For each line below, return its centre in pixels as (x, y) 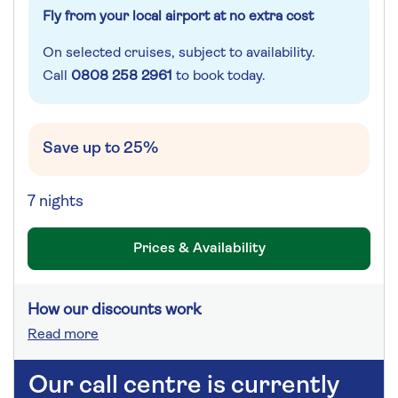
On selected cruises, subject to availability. (179, 53)
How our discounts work (114, 310)
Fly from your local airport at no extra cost (178, 16)
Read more (63, 334)
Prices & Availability (199, 248)
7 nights (56, 202)
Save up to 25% (100, 148)
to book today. (219, 76)
